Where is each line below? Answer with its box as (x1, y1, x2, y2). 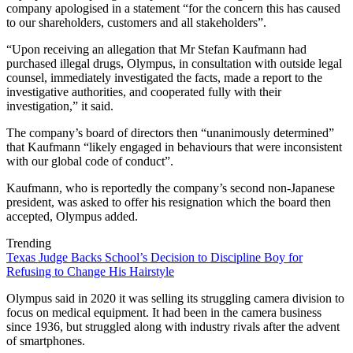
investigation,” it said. (6, 98, 113, 113)
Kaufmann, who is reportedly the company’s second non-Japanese (6, 180, 335, 195)
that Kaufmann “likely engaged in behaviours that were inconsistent (6, 139, 342, 154)
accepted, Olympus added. (6, 209, 138, 223)
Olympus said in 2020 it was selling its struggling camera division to (6, 291, 344, 305)
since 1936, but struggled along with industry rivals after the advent (6, 319, 340, 333)
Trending (6, 236, 51, 250)
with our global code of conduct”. (6, 154, 173, 168)
